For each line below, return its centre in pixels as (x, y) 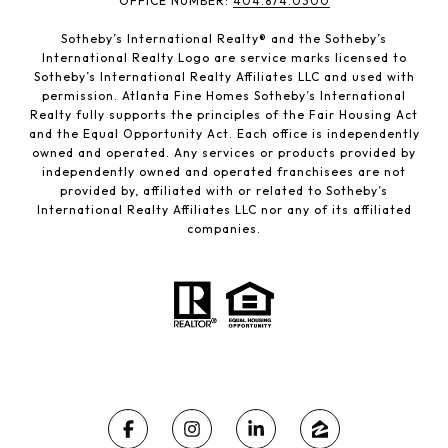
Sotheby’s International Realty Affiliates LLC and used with (224, 77)
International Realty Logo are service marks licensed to (224, 58)
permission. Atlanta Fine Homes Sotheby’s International (224, 96)
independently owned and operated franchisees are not (224, 172)
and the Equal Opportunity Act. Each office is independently (224, 134)
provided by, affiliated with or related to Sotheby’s (224, 191)
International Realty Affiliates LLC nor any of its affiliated (224, 210)
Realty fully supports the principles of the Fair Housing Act (224, 115)
